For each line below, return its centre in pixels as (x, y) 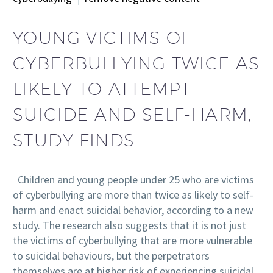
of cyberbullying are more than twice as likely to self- (133, 195)
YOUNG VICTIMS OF (102, 37)
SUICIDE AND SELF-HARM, (133, 114)
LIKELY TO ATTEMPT (102, 88)
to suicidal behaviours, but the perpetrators (111, 256)
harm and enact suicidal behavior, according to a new (133, 210)
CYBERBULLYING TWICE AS (136, 63)
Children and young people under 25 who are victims (133, 180)
